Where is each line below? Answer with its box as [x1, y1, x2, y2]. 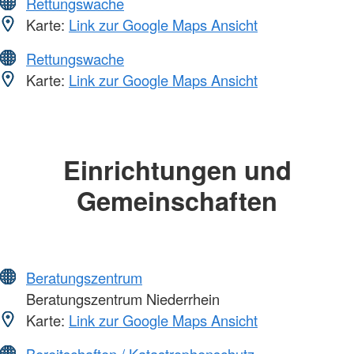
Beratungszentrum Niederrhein [22, 288, 220, 309]
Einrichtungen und [62, 151, 292, 189]
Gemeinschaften [77, 182, 277, 220]
